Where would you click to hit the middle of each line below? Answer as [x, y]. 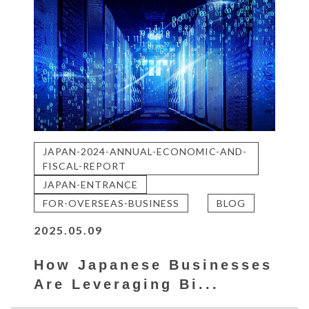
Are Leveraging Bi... [127, 285]
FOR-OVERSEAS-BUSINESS [111, 203]
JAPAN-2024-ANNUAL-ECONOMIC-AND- [145, 152]
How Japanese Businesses [153, 265]
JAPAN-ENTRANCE [91, 185]
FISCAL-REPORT [85, 166]
